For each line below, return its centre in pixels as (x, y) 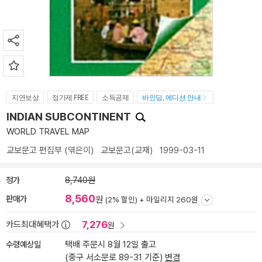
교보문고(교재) (127, 150)
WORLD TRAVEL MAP (48, 132)
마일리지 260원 (172, 199)
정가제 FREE (70, 97)
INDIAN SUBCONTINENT (70, 117)
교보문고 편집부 (34, 150)
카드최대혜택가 (32, 225)
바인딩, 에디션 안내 (172, 97)
